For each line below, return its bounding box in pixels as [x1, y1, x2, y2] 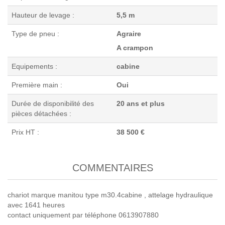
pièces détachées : [12, 109, 71, 118]
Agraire [117, 30, 141, 38]
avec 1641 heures [8, 201, 65, 209]
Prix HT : [12, 128, 39, 136]
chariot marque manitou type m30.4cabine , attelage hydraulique [8, 191, 213, 199]
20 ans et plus [117, 99, 165, 107]
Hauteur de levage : [12, 11, 74, 19]
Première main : [12, 81, 62, 89]
